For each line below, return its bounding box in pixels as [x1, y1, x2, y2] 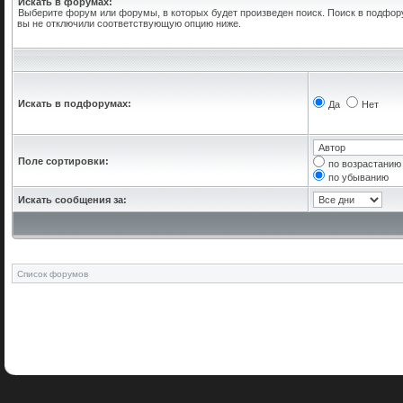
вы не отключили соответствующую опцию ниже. [17, 18, 241, 29]
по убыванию [328, 172, 389, 183]
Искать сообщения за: [18, 194, 127, 205]
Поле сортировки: [18, 156, 109, 166]
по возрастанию [328, 158, 401, 169]
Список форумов [17, 269, 88, 279]
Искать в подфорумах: [18, 98, 131, 109]
